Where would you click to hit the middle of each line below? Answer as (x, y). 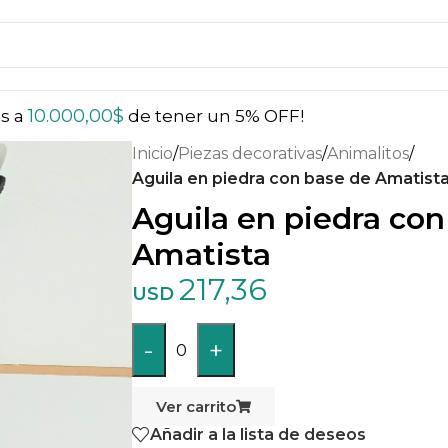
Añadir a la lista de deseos (258, 434)
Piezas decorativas (250, 153)
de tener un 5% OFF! (214, 116)
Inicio (152, 153)
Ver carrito (196, 406)
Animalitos (368, 153)
